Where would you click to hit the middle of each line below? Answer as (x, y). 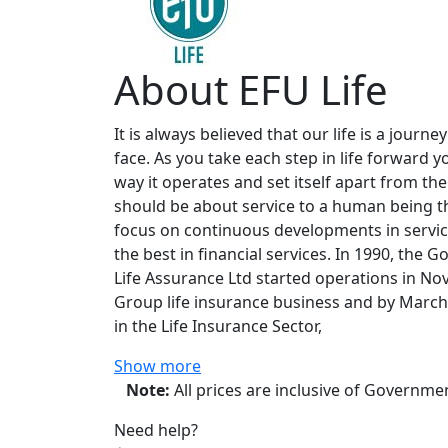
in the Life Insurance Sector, (218, 326)
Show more (157, 366)
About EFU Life (251, 89)
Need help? (156, 430)
